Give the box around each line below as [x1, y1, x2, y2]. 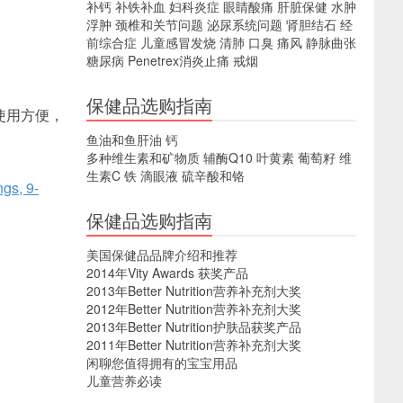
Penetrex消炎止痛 [128, 51, 229, 69]
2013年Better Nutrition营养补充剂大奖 [86, 282, 301, 300]
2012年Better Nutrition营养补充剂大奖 [86, 300, 301, 318]
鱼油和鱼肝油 [86, 130, 162, 148]
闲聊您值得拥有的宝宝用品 [86, 354, 237, 372]
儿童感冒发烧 [140, 33, 216, 51]
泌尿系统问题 [207, 15, 282, 33]
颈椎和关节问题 [115, 15, 203, 33]
